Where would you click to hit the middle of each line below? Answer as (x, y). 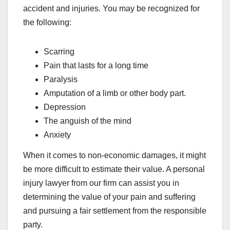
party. (33, 224)
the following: (47, 23)
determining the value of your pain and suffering (109, 197)
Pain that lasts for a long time (96, 66)
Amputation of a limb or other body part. (115, 93)
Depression (65, 107)
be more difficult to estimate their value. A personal (114, 169)
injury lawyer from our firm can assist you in (101, 183)
